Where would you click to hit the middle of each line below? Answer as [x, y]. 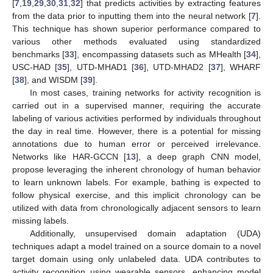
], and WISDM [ [54, 80]
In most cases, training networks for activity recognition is [145, 92]
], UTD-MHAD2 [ [177, 67]
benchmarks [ [39, 54]
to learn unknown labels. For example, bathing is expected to [136, 182]
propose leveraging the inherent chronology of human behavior [136, 169]
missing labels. [41, 220]
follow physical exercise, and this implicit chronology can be [136, 195]
